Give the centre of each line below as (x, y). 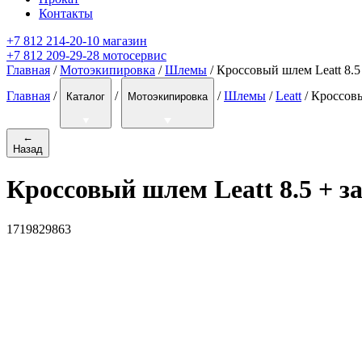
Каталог (86, 97)
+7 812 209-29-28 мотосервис (86, 56)
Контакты (66, 14)
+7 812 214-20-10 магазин (77, 41)
